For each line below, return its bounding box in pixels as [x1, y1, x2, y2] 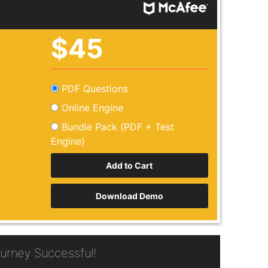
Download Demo [95, 190, 163, 201]
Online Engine [58, 101, 123, 114]
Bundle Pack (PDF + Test [58, 120, 174, 133]
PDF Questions [58, 82, 128, 95]
